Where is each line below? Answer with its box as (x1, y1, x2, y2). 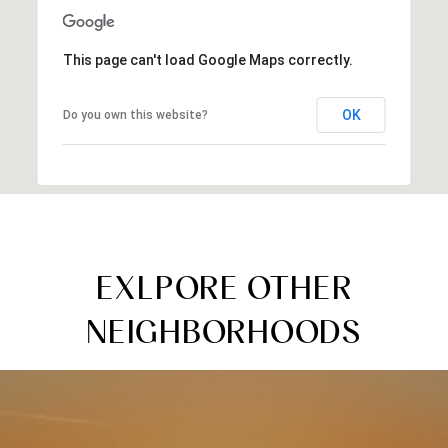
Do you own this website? (62, 107, 208, 122)
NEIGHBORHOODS (86, 311, 362, 351)
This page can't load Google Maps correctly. (62, 51, 353, 68)
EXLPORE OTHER (95, 267, 353, 307)
